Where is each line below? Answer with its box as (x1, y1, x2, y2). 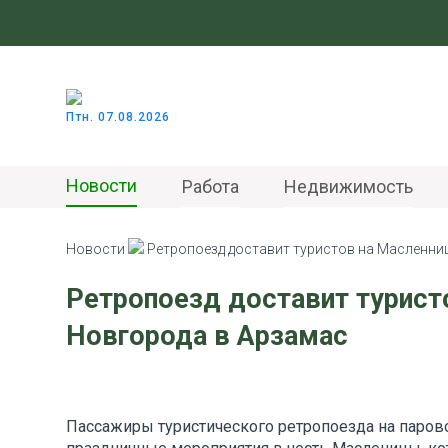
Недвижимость (284, 175, 413, 197)
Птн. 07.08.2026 (66, 109, 170, 124)
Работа (182, 175, 239, 197)
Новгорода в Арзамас (66, 320, 348, 353)
